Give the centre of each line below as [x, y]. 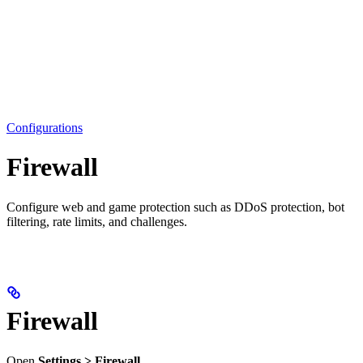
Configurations [45, 127]
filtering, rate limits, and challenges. [97, 221]
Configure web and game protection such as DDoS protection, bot [175, 207]
